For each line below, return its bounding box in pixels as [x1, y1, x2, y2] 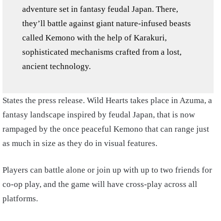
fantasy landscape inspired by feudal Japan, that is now [2, 110, 195, 119]
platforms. [2, 193, 38, 203]
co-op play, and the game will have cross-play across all [2, 179, 197, 189]
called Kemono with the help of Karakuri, [22, 33, 167, 42]
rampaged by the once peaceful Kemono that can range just [2, 124, 209, 134]
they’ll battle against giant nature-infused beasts [22, 18, 191, 28]
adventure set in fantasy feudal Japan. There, [22, 4, 178, 14]
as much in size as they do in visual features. [2, 138, 157, 148]
